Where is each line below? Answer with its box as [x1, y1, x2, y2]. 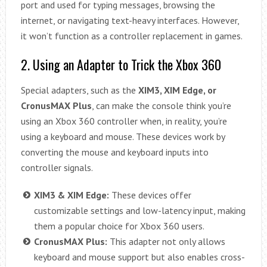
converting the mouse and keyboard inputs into [20, 146, 209, 159]
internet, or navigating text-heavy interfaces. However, [20, 14, 239, 27]
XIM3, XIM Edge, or [138, 84, 216, 97]
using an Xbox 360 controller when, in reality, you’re [20, 115, 227, 128]
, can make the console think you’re [91, 100, 231, 112]
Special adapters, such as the [20, 84, 138, 97]
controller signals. [20, 162, 93, 174]
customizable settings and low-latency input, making [33, 204, 246, 217]
